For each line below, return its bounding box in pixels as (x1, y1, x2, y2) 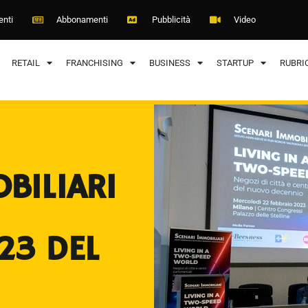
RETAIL (11, 57, 40, 68)
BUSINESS (148, 57, 190, 68)
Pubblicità (151, 14, 190, 25)
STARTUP (216, 57, 254, 68)
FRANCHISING (65, 57, 123, 68)
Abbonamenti (56, 14, 108, 25)
